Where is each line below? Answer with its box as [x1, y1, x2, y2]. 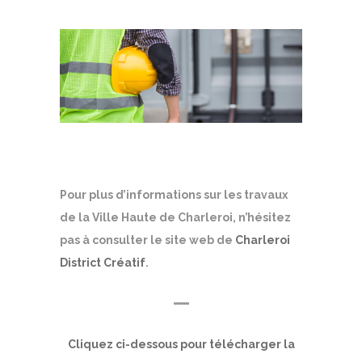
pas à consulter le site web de [60, 234, 235, 247]
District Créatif [60, 256, 145, 270]
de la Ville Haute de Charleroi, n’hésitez [60, 211, 291, 225]
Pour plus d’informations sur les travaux [60, 188, 288, 202]
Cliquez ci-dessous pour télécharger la [67, 338, 295, 351]
